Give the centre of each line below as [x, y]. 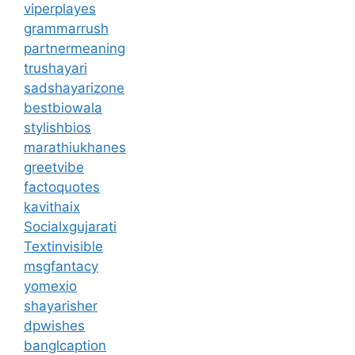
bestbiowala [63, 107]
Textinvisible [63, 246]
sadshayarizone [74, 88]
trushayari [55, 68]
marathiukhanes [75, 147]
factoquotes [62, 187]
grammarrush [66, 28]
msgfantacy [61, 266]
